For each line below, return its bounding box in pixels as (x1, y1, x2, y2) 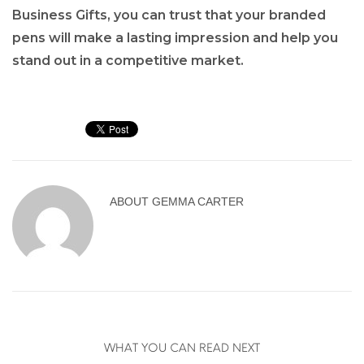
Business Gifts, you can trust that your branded (12, 6, 326, 23)
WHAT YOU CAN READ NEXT (104, 340, 260, 355)
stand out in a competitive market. (12, 52, 244, 68)
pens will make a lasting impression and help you (12, 29, 338, 45)
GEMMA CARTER (152, 194, 244, 208)
